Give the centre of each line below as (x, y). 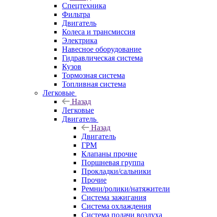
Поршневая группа (113, 162)
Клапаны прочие (109, 154)
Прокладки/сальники (116, 171)
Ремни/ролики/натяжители (126, 188)
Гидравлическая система (102, 58)
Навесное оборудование (102, 49)
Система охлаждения (116, 206)
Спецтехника (84, 5)
